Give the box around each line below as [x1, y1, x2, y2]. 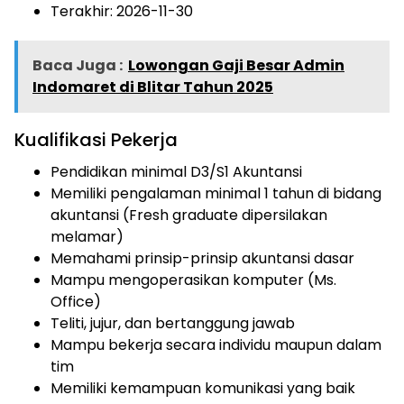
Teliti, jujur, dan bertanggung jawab [50, 312, 295, 334]
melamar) [50, 225, 124, 247]
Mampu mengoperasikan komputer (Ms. [50, 269, 336, 290]
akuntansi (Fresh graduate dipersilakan [50, 204, 327, 225]
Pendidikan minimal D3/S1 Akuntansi [50, 161, 302, 182]
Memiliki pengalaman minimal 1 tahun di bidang [50, 182, 381, 204]
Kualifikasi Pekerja [14, 126, 178, 152]
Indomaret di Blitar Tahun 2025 [32, 76, 273, 97]
